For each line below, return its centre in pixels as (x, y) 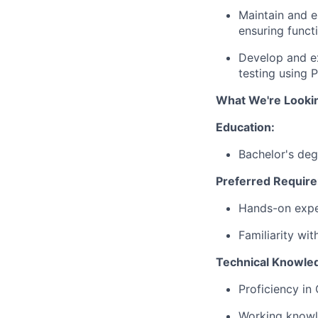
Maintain (261, 15)
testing (257, 73)
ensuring (261, 31)
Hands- (258, 208)
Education (243, 127)
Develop (261, 57)
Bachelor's (266, 154)
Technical (242, 262)
